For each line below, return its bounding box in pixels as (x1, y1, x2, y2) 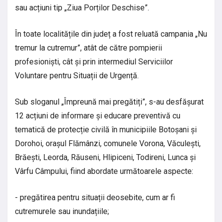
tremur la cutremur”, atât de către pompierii (15, 43, 162, 53)
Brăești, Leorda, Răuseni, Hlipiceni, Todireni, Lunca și (15, 153, 196, 163)
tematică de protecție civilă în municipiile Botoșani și (15, 125, 197, 135)
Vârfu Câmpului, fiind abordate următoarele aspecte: (15, 166, 195, 176)
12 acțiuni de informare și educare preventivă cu (15, 111, 180, 121)
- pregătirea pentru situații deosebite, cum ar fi (15, 193, 175, 203)
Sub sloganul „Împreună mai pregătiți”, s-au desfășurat (15, 97, 204, 107)
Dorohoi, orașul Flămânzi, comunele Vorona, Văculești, (15, 139, 201, 149)
